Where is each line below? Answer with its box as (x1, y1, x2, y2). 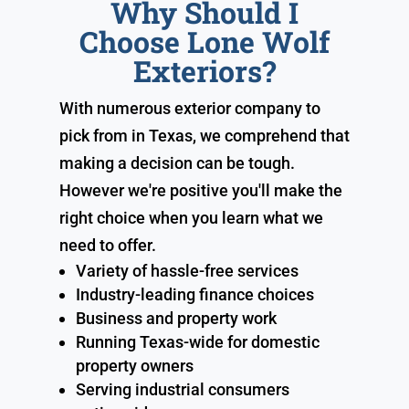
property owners (75, 355, 194, 375)
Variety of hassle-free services (75, 260, 299, 280)
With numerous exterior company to (58, 98, 320, 118)
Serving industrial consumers (75, 379, 289, 399)
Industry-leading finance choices (75, 284, 314, 304)
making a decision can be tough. (58, 152, 295, 173)
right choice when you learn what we (58, 207, 323, 227)
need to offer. (58, 235, 156, 255)
